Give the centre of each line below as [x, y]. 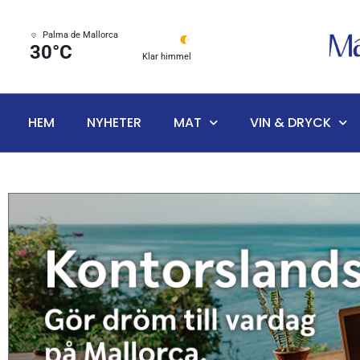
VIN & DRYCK [290, 123]
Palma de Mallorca [80, 35]
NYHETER [114, 123]
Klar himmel [167, 57]
